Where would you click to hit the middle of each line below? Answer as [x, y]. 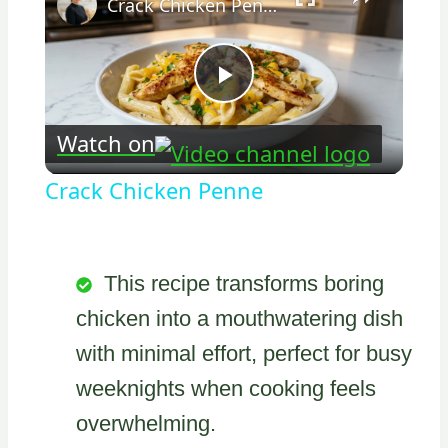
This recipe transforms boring [244, 283]
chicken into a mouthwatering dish [239, 318]
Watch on [105, 143]
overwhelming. [146, 423]
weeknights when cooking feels [226, 388]
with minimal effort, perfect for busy [244, 353]
